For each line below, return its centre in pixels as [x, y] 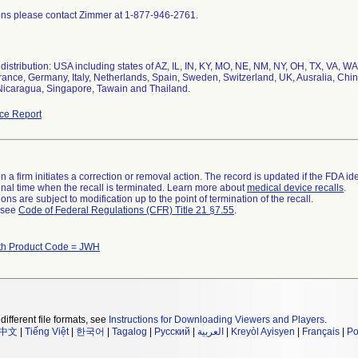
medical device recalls [295, 188]
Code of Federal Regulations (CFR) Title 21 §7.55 [126, 210]
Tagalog [129, 332]
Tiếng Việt [47, 332]
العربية [211, 332]
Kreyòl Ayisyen [263, 332]
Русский [172, 332]
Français [321, 332]
